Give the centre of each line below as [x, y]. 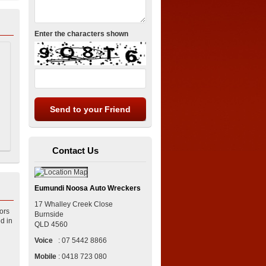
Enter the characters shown [82, 34]
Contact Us [76, 150]
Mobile [46, 256]
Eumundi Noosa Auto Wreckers [88, 188]
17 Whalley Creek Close [74, 204]
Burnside [49, 214]
